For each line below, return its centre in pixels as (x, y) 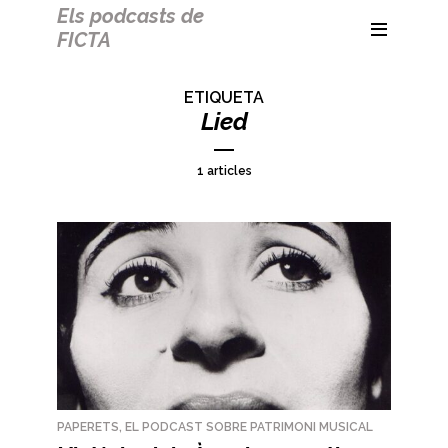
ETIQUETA (224, 97)
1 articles (224, 171)
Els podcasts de (130, 16)
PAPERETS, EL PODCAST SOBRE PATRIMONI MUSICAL (215, 426)
